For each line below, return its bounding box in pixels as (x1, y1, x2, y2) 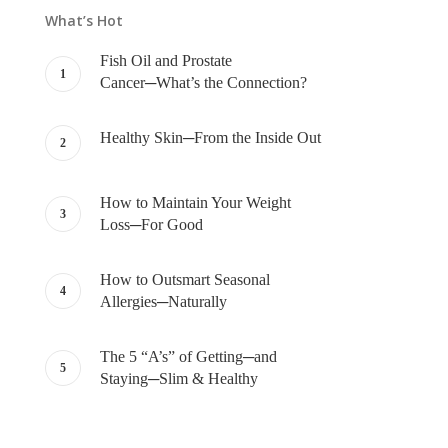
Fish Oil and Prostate (99, 52, 232, 69)
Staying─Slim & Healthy (99, 370, 258, 387)
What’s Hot (44, 11, 123, 30)
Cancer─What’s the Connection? (99, 74, 307, 91)
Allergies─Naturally (99, 293, 227, 310)
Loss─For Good (99, 216, 203, 233)
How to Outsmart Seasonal (99, 271, 270, 288)
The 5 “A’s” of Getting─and (99, 348, 277, 365)
